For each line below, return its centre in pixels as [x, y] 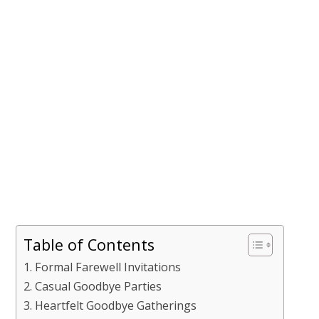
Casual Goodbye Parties [98, 286]
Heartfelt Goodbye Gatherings [115, 305]
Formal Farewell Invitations [108, 267]
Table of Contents [89, 244]
